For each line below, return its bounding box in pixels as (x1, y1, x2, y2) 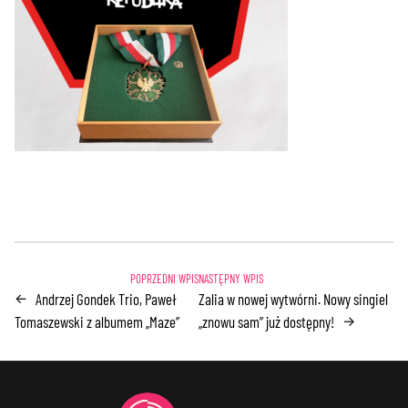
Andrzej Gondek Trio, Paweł (36, 289, 178, 308)
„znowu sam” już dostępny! (199, 311, 335, 331)
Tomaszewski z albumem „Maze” (15, 311, 180, 331)
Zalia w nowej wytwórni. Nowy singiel (199, 289, 389, 308)
